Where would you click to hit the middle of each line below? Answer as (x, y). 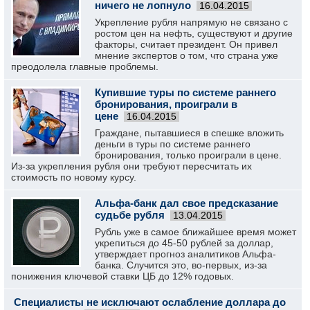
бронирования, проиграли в (166, 104)
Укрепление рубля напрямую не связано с (191, 22)
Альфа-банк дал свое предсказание (186, 203)
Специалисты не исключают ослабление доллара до (150, 302)
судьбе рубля (130, 215)
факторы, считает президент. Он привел (186, 44)
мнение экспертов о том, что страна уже (186, 55)
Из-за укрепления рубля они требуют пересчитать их (131, 166)
